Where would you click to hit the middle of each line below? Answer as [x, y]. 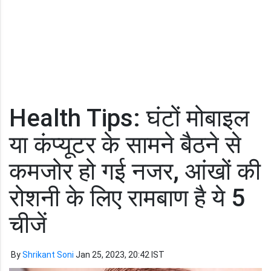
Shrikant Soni [48, 255]
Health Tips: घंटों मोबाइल [129, 118]
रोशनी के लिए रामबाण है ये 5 [127, 198]
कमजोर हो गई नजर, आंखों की [135, 171]
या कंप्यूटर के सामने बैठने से [125, 145]
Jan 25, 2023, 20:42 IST [120, 255]
